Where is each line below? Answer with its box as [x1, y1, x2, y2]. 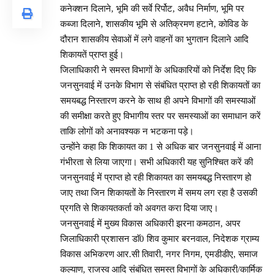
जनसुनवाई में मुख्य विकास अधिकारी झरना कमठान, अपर [60, 218, 241, 228]
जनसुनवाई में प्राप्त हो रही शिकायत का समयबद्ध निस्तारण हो [60, 172, 251, 182]
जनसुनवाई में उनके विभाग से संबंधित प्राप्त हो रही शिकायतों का [60, 80, 260, 90]
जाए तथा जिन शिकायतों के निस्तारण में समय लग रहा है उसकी [60, 187, 257, 198]
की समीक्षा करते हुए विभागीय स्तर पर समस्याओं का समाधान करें [60, 110, 261, 121]
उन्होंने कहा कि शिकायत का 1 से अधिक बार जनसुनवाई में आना [60, 141, 261, 152]
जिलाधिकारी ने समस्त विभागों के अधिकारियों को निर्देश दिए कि [60, 64, 256, 75]
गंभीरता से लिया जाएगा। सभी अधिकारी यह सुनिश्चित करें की [60, 157, 253, 167]
